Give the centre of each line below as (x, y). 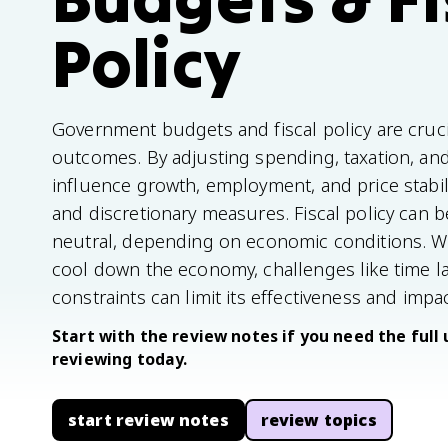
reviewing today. (120, 359)
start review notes (148, 420)
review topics (318, 420)
